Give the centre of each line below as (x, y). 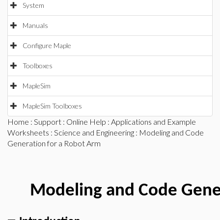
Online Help (86, 122)
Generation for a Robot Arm (54, 143)
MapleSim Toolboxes (52, 106)
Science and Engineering (94, 132)
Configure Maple (47, 45)
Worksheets (28, 132)
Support (48, 122)
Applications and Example (153, 122)
